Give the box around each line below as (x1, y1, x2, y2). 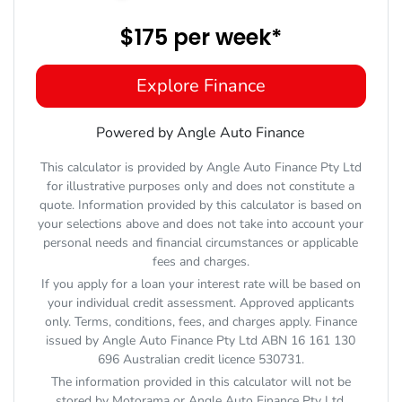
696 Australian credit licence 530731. (97, 350, 304, 368)
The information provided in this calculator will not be (50, 372, 351, 390)
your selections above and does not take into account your (38, 214, 364, 232)
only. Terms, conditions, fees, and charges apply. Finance (44, 312, 357, 330)
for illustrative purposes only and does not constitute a (47, 177, 355, 195)
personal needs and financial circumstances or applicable (43, 233, 359, 251)
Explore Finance (135, 73, 266, 98)
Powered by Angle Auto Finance (96, 122, 306, 143)
